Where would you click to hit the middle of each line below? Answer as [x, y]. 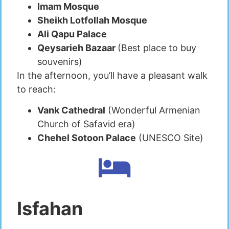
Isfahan [50, 208]
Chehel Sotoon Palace [87, 138]
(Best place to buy [157, 48]
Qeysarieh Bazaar [77, 48]
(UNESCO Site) [170, 138]
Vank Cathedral [71, 110]
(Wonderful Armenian [153, 110]
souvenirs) [60, 61]
